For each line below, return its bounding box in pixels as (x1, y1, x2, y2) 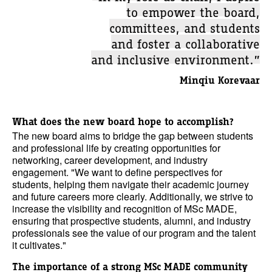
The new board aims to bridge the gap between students (12, 129, 253, 143)
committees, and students (109, 19, 260, 32)
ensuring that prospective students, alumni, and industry (12, 214, 251, 228)
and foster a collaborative (111, 35, 260, 48)
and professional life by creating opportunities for (12, 141, 220, 155)
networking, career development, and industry (12, 153, 208, 167)
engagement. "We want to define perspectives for (12, 165, 222, 179)
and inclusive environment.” (91, 50, 260, 64)
